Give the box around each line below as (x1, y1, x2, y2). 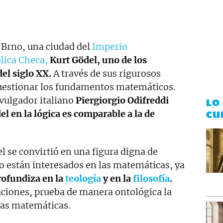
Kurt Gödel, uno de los (50, 54, 147, 66)
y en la (101, 173, 133, 184)
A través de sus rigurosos (51, 68, 161, 79)
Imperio (92, 41, 127, 52)
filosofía (133, 173, 170, 184)
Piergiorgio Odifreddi (76, 95, 169, 106)
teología (65, 173, 101, 184)
